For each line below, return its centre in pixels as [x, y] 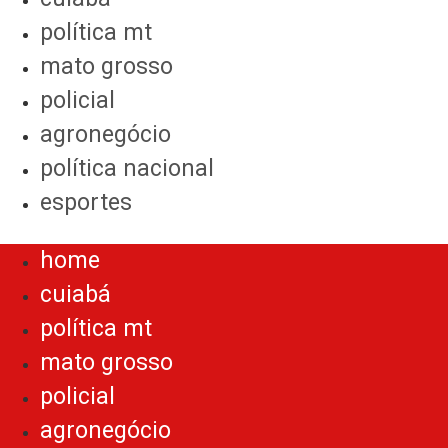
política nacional [127, 169]
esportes [86, 203]
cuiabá [75, 295]
